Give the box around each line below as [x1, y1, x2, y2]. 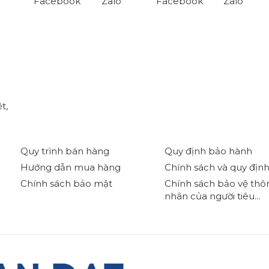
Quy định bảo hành [165, 145, 252, 157]
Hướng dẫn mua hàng [20, 162, 121, 174]
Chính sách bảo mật [20, 178, 112, 190]
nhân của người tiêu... [165, 190, 260, 202]
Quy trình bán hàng [20, 145, 109, 157]
